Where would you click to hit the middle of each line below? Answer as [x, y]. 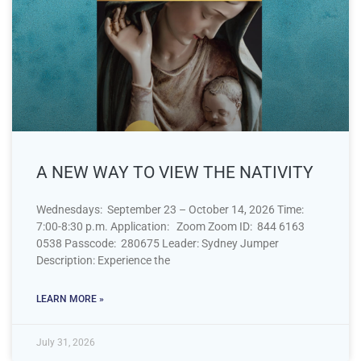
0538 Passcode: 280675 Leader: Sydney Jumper [158, 243]
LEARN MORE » [70, 299]
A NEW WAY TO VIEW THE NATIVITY [175, 172]
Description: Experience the [103, 260]
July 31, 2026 [66, 342]
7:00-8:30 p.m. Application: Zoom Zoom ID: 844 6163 [170, 226]
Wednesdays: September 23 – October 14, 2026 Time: [170, 209]
